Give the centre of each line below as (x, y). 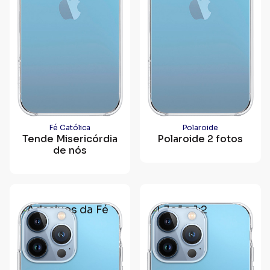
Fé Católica (70, 127)
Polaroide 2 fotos (200, 139)
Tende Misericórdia (70, 139)
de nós (70, 150)
